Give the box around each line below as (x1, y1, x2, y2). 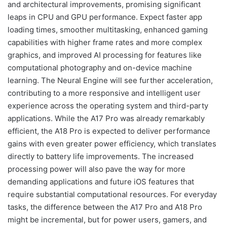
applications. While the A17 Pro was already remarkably (8, 113, 205, 124)
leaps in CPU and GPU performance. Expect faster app (8, 12, 202, 22)
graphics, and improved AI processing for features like (8, 50, 202, 60)
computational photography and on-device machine (8, 63, 192, 73)
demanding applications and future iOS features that (8, 177, 194, 187)
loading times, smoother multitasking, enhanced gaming (8, 25, 208, 35)
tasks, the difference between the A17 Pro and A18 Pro (8, 202, 202, 212)
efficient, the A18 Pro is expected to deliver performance (8, 126, 210, 136)
